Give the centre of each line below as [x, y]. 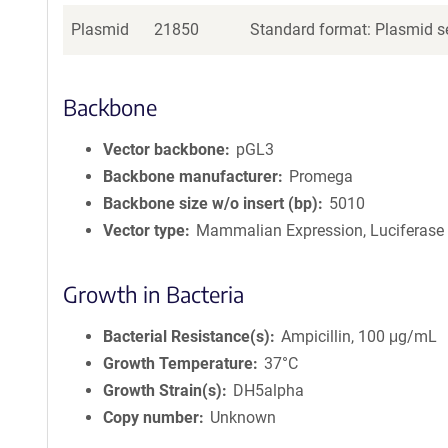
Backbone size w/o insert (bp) [210, 203]
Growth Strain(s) [162, 390]
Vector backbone [164, 149]
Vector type [144, 230]
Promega [321, 176]
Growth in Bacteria [153, 294]
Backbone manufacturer [190, 176]
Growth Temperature [178, 363]
